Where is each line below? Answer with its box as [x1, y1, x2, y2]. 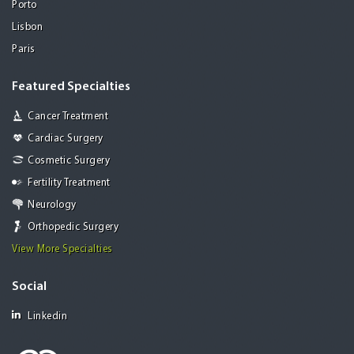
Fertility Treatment [28, 178, 111, 189]
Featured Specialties [12, 81, 130, 94]
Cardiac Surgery [28, 134, 104, 145]
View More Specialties [12, 244, 113, 255]
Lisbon [12, 22, 43, 33]
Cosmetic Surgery [28, 156, 110, 167]
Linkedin [28, 311, 67, 322]
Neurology [28, 200, 77, 211]
